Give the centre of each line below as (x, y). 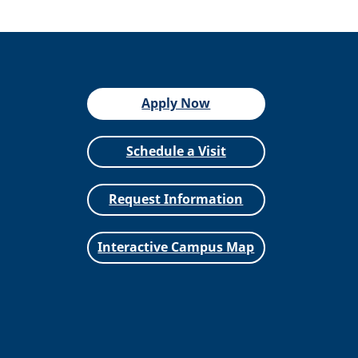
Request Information (176, 199)
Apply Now (176, 103)
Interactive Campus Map (176, 247)
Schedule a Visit (176, 151)
